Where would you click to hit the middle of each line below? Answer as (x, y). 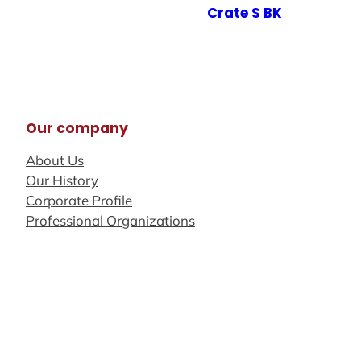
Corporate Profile (79, 201)
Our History (62, 180)
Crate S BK (244, 13)
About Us (55, 160)
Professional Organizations (110, 221)
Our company (77, 128)
